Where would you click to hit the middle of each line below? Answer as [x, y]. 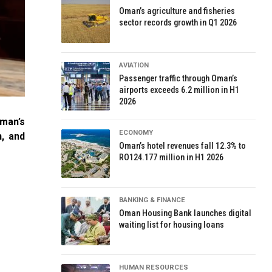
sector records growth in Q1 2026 [178, 23]
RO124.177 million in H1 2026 [172, 158]
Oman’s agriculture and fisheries [177, 11]
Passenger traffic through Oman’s [178, 79]
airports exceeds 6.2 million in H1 [179, 90]
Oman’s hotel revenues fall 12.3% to [183, 146]
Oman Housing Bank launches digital [185, 213]
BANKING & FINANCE [152, 200]
